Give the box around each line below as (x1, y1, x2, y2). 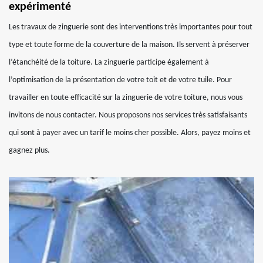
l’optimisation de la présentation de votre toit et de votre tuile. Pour (9, 76, 232, 85)
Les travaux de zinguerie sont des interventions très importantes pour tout (9, 23, 252, 32)
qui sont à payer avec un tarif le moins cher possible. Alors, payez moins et (9, 129, 251, 137)
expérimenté (9, 1, 71, 13)
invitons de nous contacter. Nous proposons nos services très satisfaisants (9, 111, 247, 120)
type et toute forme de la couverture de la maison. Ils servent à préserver (9, 41, 249, 49)
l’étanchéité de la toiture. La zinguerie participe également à (9, 58, 209, 67)
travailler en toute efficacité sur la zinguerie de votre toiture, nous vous (9, 93, 242, 102)
